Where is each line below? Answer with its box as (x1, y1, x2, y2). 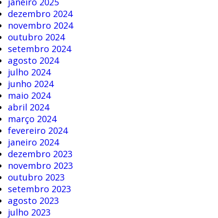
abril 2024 (7, 101, 49, 113)
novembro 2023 (7, 160, 73, 172)
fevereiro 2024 (7, 125, 68, 137)
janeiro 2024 (7, 136, 59, 148)
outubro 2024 (7, 31, 65, 43)
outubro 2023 (7, 171, 65, 183)
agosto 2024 (7, 54, 59, 67)
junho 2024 (7, 78, 54, 90)
